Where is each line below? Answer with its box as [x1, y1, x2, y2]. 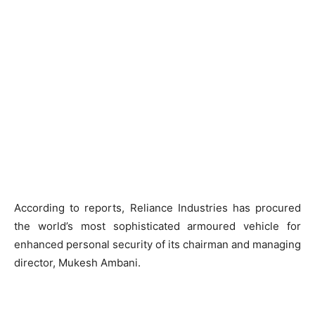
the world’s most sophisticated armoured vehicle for [14, 219, 301, 233]
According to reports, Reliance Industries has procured [14, 201, 301, 214]
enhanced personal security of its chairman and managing [14, 238, 301, 251]
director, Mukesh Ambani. [14, 256, 141, 269]
